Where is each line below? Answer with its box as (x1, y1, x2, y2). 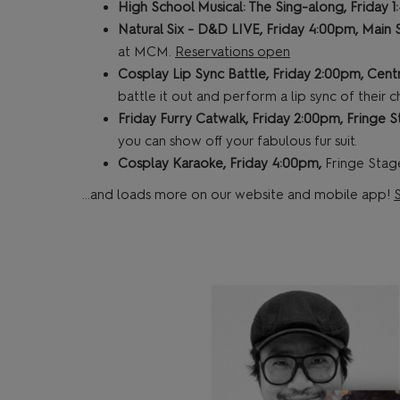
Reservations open (175, 44, 290, 61)
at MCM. (118, 44, 175, 61)
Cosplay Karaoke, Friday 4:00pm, (118, 155, 321, 172)
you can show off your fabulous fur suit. (118, 133, 357, 150)
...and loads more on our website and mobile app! (82, 187, 394, 204)
